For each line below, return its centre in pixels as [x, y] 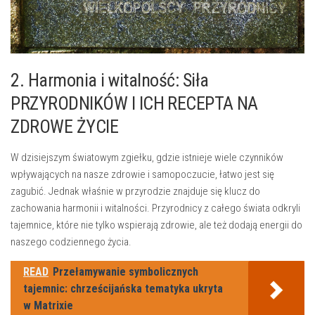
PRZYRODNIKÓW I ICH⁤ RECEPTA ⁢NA [134, 103]
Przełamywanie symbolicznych [126, 271]
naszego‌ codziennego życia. [71, 242]
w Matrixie [48, 305]
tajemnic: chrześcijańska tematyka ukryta [123, 288]
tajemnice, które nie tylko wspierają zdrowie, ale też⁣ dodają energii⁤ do [156, 225]
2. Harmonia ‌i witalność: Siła [110, 80]
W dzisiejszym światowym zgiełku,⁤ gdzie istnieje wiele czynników [147, 157]
